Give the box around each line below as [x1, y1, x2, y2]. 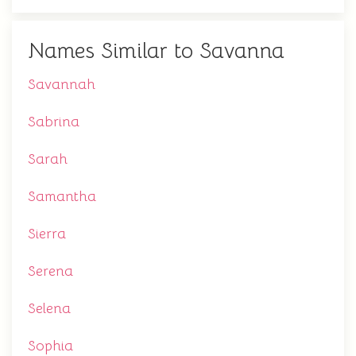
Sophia [28, 337, 73, 354]
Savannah [28, 75, 95, 93]
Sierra [28, 225, 66, 242]
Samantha [28, 188, 96, 205]
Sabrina [28, 113, 79, 130]
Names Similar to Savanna [28, 37, 284, 64]
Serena [28, 262, 73, 280]
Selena [28, 300, 71, 317]
